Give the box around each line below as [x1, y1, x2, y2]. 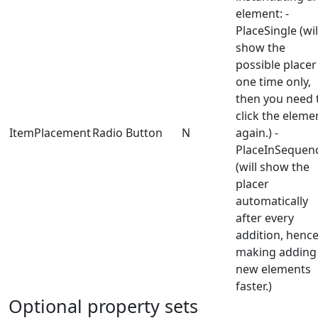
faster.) [236, 278, 272, 294]
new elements [236, 261, 311, 277]
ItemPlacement [9, 124, 91, 141]
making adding [236, 243, 317, 260]
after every [236, 209, 294, 226]
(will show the [236, 158, 309, 175]
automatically [236, 192, 308, 209]
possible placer [236, 56, 317, 72]
